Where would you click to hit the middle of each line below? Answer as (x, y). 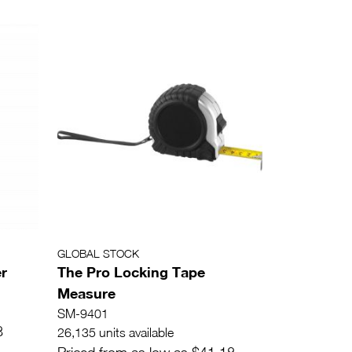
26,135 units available (115, 332)
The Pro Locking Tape (131, 271)
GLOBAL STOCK (98, 253)
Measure (86, 293)
